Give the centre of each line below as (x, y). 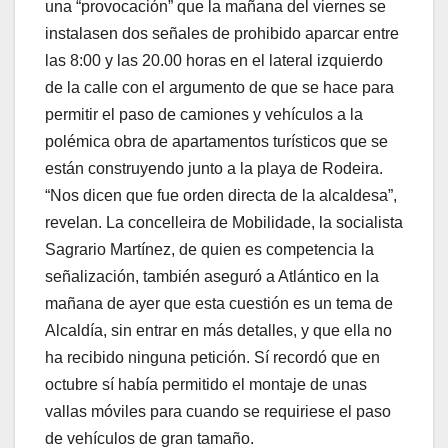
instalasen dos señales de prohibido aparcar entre (222, 34)
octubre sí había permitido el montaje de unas (206, 385)
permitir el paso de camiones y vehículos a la (204, 115)
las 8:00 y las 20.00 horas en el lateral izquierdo (214, 61)
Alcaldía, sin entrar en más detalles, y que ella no (218, 331)
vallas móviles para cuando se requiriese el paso (218, 412)
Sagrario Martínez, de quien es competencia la (209, 250)
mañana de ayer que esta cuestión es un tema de (219, 304)
